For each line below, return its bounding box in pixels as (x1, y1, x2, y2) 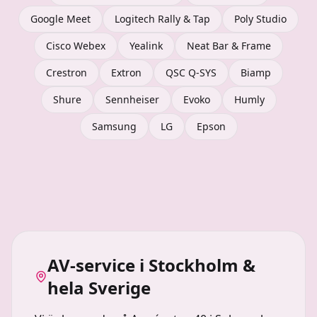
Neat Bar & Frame (187, 39, 271, 52)
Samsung (91, 120, 137, 133)
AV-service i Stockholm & (47, 253, 255, 277)
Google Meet (30, 12, 91, 25)
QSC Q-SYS (166, 66, 217, 79)
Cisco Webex (46, 39, 105, 52)
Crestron (46, 66, 87, 79)
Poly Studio (234, 12, 287, 25)
